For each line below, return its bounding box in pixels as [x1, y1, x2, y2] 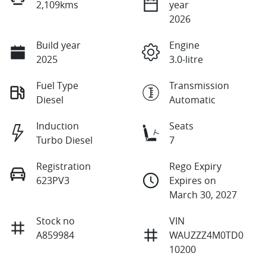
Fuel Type [36, 79, 78, 93]
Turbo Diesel [36, 134, 93, 147]
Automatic [169, 93, 216, 107]
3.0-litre [169, 53, 203, 66]
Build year [36, 39, 81, 52]
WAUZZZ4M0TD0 [169, 229, 243, 242]
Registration [36, 160, 91, 173]
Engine [169, 39, 199, 52]
